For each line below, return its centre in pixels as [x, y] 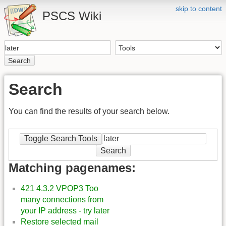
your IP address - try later [65, 211]
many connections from [62, 200]
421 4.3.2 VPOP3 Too [60, 189]
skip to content [199, 9]
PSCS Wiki [72, 16]
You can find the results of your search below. [89, 111]
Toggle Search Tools [61, 139]
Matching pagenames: [72, 168]
